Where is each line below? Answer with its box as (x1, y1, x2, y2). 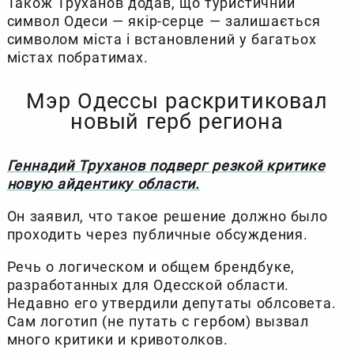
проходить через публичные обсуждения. (6, 226, 308, 243)
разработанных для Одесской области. (6, 277, 290, 294)
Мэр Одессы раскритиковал (26, 88, 328, 114)
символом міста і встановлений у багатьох (6, 30, 317, 47)
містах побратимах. (6, 48, 149, 66)
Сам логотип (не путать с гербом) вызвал (6, 313, 310, 330)
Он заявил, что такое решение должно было (6, 208, 328, 225)
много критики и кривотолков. (6, 331, 228, 348)
